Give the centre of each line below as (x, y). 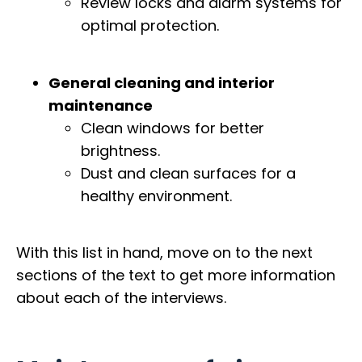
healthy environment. (156, 196)
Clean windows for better (173, 128)
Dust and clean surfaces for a (188, 173)
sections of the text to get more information (176, 275)
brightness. (120, 150)
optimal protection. (150, 26)
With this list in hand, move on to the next (164, 252)
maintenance (101, 105)
